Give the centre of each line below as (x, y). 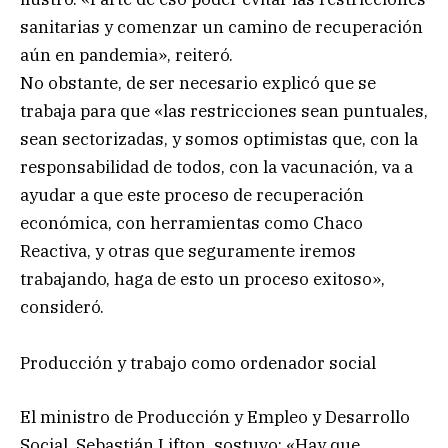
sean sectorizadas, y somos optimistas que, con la (219, 138)
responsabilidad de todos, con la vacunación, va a (216, 166)
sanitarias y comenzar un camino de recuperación (221, 26)
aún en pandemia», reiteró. (126, 54)
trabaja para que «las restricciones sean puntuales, (224, 110)
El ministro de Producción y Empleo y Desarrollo (215, 416)
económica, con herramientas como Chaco (191, 222)
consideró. (62, 306)
